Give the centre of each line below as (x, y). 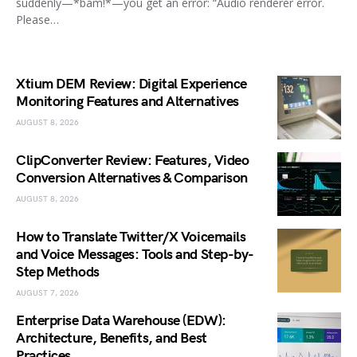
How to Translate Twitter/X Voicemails (131, 237)
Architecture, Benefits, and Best (112, 339)
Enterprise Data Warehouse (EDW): (121, 321)
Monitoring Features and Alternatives (127, 102)
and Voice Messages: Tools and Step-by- (135, 255)
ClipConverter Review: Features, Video (133, 161)
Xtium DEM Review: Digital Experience (131, 84)
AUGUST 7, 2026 (47, 294)
